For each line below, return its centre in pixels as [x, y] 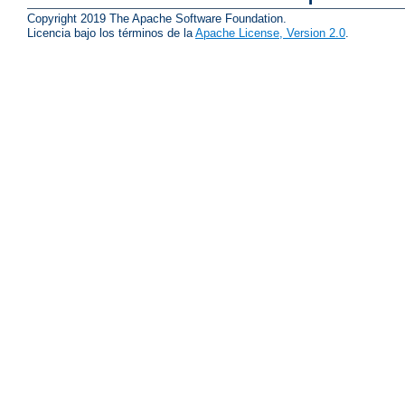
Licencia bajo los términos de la [111, 33]
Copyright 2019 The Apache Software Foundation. [157, 19]
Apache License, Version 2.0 [270, 33]
